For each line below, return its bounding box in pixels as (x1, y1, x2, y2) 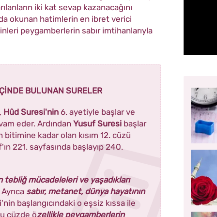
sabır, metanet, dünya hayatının (26, 186, 145, 197)
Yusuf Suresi (73, 119, 124, 129)
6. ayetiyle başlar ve (59, 107, 135, 117)
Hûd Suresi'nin (3, 107, 59, 117)
